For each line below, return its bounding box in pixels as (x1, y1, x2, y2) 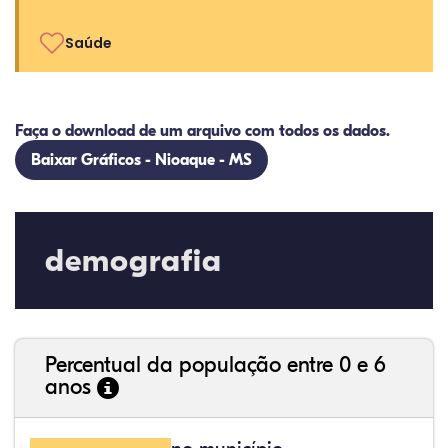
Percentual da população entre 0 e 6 (45, 352, 386, 378)
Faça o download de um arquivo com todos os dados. (15, 122, 390, 140)
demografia (45, 242, 222, 279)
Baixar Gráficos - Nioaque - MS (31, 151, 252, 169)
